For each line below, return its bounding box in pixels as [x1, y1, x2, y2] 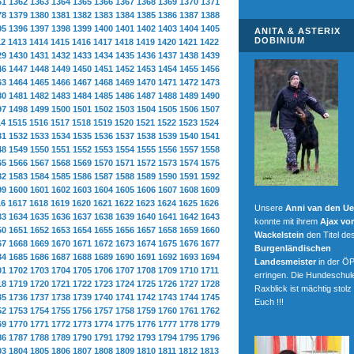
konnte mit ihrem [254, 217, 320, 226]
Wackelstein [254, 230, 304, 239]
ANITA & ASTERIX [254, 26, 341, 36]
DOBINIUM [254, 36, 305, 45]
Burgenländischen [254, 243, 331, 253]
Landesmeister [254, 257, 316, 266]
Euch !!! [254, 297, 284, 307]
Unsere [254, 203, 283, 213]
